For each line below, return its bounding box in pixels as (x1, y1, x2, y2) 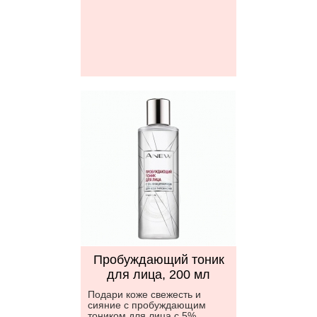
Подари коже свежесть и (88, 289, 201, 300)
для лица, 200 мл (107, 267, 210, 282)
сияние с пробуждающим (88, 299, 206, 311)
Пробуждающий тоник (93, 253, 224, 267)
